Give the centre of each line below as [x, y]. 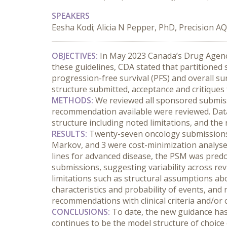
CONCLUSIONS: [81, 212]
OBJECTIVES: [75, 56]
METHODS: [72, 100]
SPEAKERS [71, 16]
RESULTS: [69, 134]
